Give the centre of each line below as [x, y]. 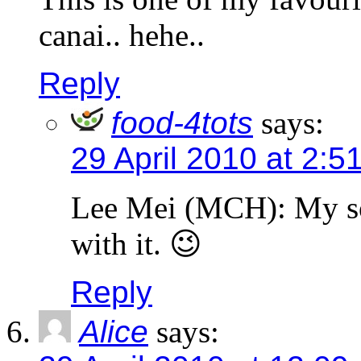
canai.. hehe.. [122, 35]
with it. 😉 [137, 244]
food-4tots [182, 123]
